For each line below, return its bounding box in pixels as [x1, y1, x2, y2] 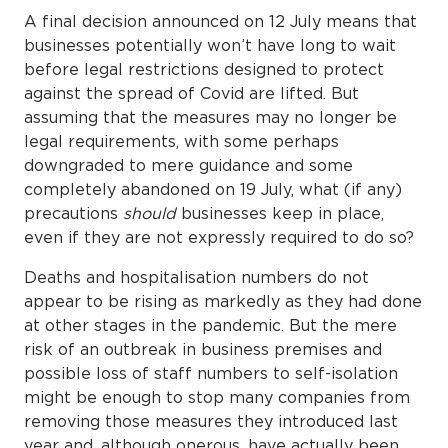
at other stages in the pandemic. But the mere [24, 315, 397, 334]
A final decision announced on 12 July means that [24, 11, 417, 30]
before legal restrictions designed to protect [24, 59, 384, 78]
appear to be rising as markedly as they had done [24, 291, 422, 310]
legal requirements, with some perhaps [24, 131, 339, 150]
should [123, 203, 181, 222]
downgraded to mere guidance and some [24, 155, 353, 174]
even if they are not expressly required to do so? [24, 227, 419, 246]
